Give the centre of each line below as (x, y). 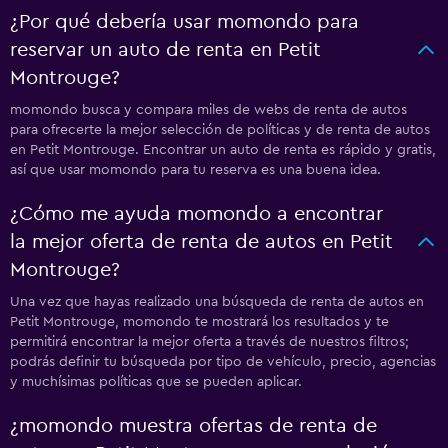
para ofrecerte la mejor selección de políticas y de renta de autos (220, 130)
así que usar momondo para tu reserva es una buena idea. (195, 170)
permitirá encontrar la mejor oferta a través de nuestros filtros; (209, 342)
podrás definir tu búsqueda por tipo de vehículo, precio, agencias (223, 362)
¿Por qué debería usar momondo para (184, 22)
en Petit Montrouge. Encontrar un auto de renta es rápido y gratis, (223, 150)
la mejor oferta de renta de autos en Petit (201, 242)
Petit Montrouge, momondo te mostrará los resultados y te (199, 322)
